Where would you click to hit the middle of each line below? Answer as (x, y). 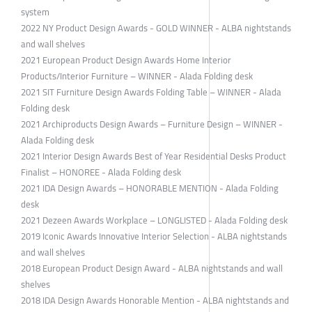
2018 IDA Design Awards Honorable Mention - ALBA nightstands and (155, 300)
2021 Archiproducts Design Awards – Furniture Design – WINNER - (152, 124)
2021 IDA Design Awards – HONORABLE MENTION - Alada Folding (150, 188)
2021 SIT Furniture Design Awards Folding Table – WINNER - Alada (151, 92)
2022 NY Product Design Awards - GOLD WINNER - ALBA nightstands (156, 28)
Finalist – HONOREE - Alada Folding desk (101, 172)
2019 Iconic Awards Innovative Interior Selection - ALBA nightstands (154, 236)
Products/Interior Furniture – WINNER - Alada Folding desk (137, 76)
